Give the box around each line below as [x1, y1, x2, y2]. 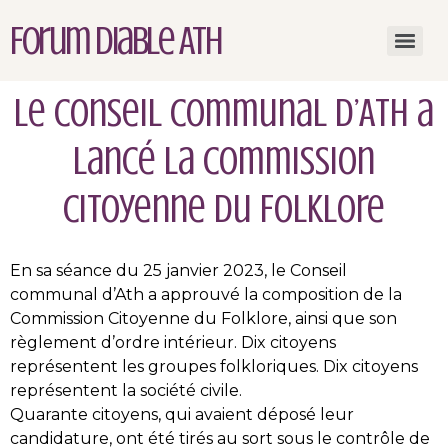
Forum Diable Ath [10, 18, 221, 63]
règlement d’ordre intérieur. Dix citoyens [10, 333, 336, 352]
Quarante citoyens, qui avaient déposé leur [10, 405, 354, 424]
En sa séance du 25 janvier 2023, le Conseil [10, 261, 347, 280]
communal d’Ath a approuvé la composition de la [10, 285, 402, 304]
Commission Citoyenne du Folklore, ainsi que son [10, 309, 397, 328]
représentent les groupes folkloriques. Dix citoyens [10, 357, 418, 376]
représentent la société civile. [10, 381, 242, 400]
